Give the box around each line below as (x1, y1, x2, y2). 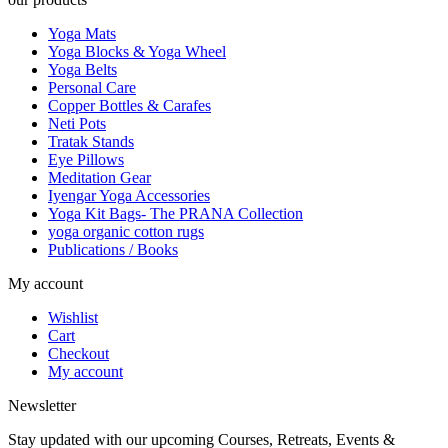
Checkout (48, 345, 109, 363)
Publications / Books (48, 241, 178, 259)
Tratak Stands (48, 133, 134, 151)
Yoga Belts (48, 61, 117, 79)
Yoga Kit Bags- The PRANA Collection (48, 205, 303, 223)
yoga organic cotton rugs (48, 223, 204, 241)
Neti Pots (48, 115, 106, 133)
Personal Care (48, 79, 136, 97)
